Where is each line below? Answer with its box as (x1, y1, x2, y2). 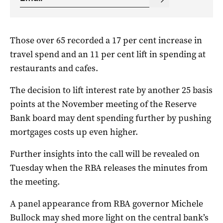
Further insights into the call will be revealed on (10, 147, 200, 160)
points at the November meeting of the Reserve (10, 98, 197, 110)
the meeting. (10, 175, 60, 188)
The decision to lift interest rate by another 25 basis (10, 84, 213, 96)
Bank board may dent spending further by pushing (10, 111, 211, 124)
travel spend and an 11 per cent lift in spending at (10, 48, 206, 60)
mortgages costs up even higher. (10, 125, 138, 138)
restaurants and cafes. (10, 62, 98, 74)
